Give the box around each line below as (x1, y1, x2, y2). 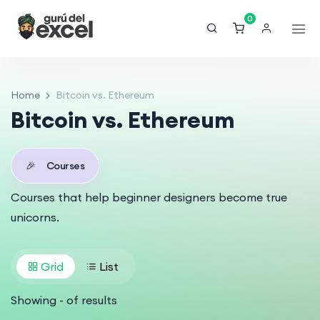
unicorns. (11, 210, 59, 224)
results (81, 293, 117, 307)
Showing (11, 293, 59, 307)
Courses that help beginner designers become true (11, 190, 287, 204)
